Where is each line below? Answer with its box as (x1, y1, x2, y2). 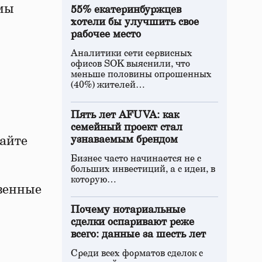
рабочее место (71, 29, 141, 40)
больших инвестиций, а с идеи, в (71, 164, 215, 174)
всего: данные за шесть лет (71, 229, 206, 240)
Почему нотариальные (71, 205, 185, 215)
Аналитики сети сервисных (71, 49, 192, 58)
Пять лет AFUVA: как (71, 110, 179, 120)
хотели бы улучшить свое (71, 17, 199, 27)
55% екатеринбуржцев (71, 5, 181, 15)
